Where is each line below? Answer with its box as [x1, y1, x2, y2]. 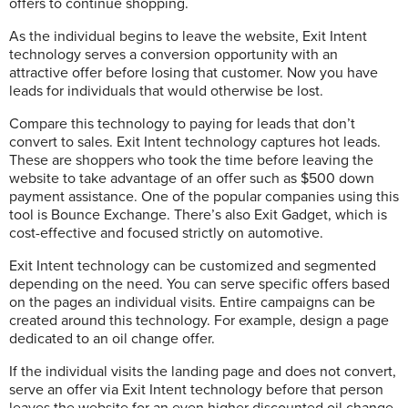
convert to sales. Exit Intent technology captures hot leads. [9, 133, 381, 152]
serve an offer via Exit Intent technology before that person [9, 381, 383, 400]
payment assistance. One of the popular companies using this [9, 188, 399, 207]
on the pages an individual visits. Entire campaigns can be [9, 293, 375, 312]
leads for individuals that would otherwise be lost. [9, 82, 323, 101]
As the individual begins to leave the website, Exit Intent [9, 27, 367, 46]
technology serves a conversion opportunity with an [9, 46, 338, 65]
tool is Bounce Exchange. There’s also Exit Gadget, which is [9, 206, 387, 225]
